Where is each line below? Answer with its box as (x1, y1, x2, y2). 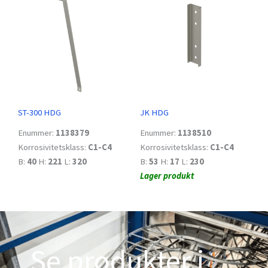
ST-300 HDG (18, 107, 61, 118)
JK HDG (140, 107, 169, 118)
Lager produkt (140, 170, 194, 182)
